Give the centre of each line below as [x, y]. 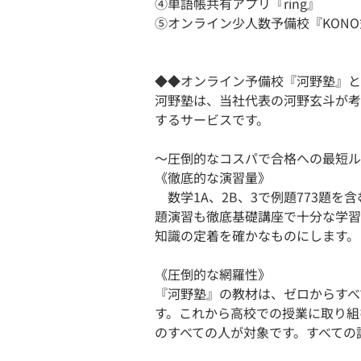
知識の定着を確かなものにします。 [257, 235]
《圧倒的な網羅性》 [213, 274]
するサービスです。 [212, 119]
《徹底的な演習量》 [213, 177]
